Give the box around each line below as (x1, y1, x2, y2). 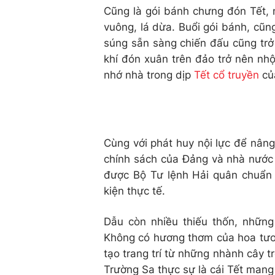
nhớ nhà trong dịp (104, 69, 194, 81)
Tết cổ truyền (194, 69, 259, 81)
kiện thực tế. (104, 185, 165, 197)
